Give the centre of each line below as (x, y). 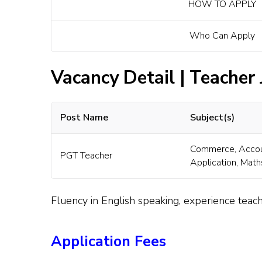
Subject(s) (212, 117)
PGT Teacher (86, 155)
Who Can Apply (222, 36)
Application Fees (108, 241)
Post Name (84, 117)
